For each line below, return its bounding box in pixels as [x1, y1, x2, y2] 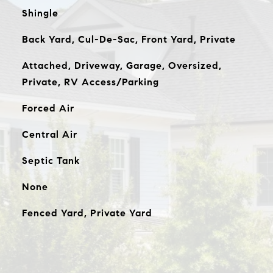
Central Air [21, 129, 77, 140]
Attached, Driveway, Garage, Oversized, [21, 60, 222, 71]
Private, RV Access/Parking [21, 76, 159, 88]
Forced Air [21, 102, 74, 114]
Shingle [21, 7, 58, 19]
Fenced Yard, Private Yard [21, 207, 152, 219]
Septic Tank [21, 155, 80, 166]
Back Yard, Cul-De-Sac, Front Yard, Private [21, 34, 236, 45]
